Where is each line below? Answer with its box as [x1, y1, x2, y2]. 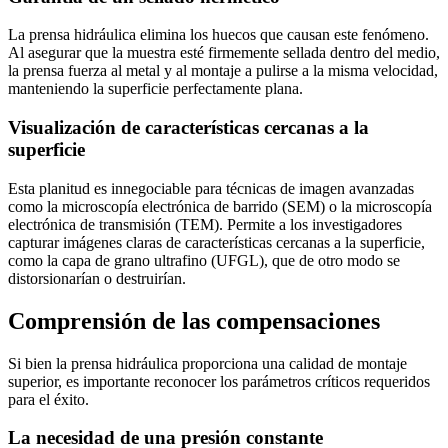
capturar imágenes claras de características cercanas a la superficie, [8, 233, 425, 251]
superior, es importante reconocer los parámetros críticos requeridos [8, 372, 430, 390]
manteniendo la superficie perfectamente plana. [8, 80, 303, 98]
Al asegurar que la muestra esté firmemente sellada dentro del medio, [8, 44, 440, 62]
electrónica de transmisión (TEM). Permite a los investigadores [8, 215, 402, 233]
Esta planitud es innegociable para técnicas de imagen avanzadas [8, 179, 414, 197]
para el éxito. [8, 390, 89, 408]
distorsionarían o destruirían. [8, 269, 186, 287]
